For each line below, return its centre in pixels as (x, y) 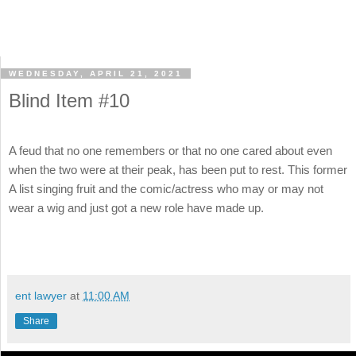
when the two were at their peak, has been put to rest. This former (178, 170)
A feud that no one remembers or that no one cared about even (170, 151)
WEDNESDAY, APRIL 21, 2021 (96, 74)
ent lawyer (41, 295)
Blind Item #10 (69, 101)
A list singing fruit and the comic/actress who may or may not (166, 189)
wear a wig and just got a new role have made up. (138, 208)
